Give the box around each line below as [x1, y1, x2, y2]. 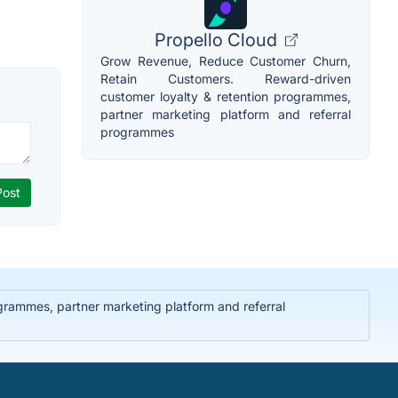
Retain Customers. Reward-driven [100, 71, 351, 86]
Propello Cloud [154, 29, 282, 51]
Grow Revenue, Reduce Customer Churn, [100, 53, 351, 68]
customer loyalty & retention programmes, [100, 89, 351, 104]
